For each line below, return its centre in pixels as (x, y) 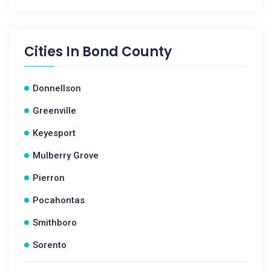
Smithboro (55, 223)
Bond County (127, 52)
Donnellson (57, 88)
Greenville (54, 111)
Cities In (53, 52)
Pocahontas (59, 200)
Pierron (49, 178)
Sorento (50, 245)
